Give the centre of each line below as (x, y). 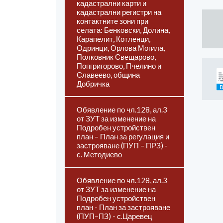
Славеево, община (108, 75)
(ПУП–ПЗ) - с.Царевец (114, 216)
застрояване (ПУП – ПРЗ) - (122, 145)
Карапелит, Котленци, (113, 39)
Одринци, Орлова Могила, (121, 48)
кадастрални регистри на (119, 12)
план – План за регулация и (123, 136)
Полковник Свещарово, (116, 57)
